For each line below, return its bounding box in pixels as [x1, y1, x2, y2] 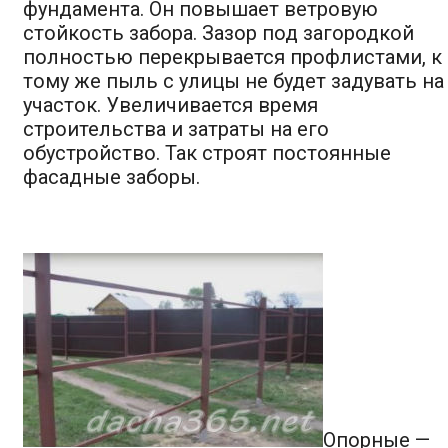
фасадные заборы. [23, 164, 200, 189]
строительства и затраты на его [23, 116, 329, 141]
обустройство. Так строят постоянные [23, 140, 391, 165]
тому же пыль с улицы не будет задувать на [23, 68, 444, 93]
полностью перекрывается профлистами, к [23, 44, 442, 69]
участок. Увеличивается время [23, 92, 318, 117]
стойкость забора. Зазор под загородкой [23, 20, 414, 45]
